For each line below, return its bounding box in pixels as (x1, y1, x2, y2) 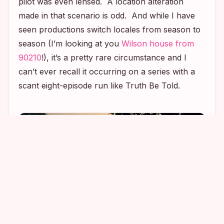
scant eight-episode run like (18, 80, 125, 91)
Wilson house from (121, 38, 194, 49)
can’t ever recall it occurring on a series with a (18, 66, 195, 77)
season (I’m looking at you (18, 38, 121, 49)
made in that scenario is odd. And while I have (18, 10, 195, 21)
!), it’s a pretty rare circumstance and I (41, 52, 186, 63)
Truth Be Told (125, 80, 178, 91)
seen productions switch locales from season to (18, 24, 200, 35)
